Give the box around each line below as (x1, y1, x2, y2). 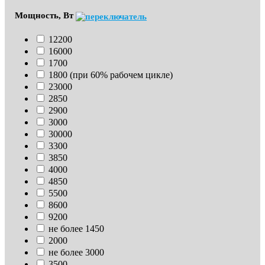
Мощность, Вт (15, 11, 76, 21)
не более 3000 (49, 247, 104, 258)
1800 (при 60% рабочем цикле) (49, 70, 173, 80)
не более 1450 (49, 224, 104, 234)
